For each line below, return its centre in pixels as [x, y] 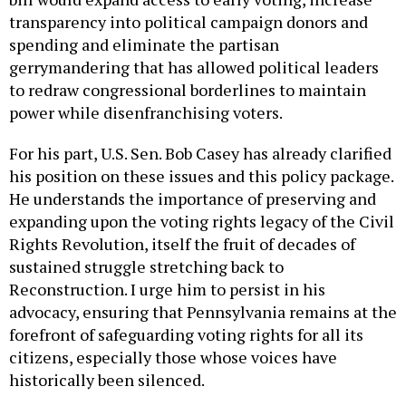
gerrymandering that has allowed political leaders [194, 68]
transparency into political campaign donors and [188, 22]
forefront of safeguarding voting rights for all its [186, 335]
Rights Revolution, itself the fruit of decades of [182, 244]
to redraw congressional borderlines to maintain [188, 90]
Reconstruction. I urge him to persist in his [167, 290]
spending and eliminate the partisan [144, 45]
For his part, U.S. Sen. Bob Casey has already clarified [200, 154]
